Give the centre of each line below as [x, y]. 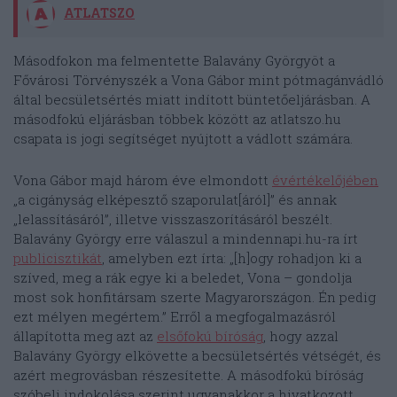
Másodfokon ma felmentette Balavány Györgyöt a [174, 61]
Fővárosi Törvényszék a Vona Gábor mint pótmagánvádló [198, 80]
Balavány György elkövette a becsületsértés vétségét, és [197, 356]
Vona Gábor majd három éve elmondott [143, 180]
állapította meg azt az [85, 336]
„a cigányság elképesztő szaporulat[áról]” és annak [175, 200]
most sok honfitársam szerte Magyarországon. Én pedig [195, 297]
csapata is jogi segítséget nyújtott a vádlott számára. [183, 139]
